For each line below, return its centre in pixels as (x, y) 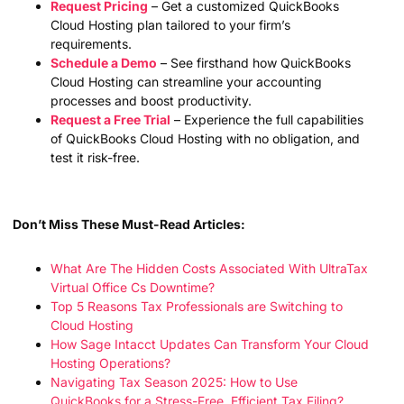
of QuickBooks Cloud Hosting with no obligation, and (205, 138)
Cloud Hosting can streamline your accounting (186, 81)
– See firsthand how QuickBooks (254, 62)
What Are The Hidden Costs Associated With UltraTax (209, 268)
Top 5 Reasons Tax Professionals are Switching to (197, 306)
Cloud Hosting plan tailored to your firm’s (170, 24)
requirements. (91, 43)
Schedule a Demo (104, 62)
